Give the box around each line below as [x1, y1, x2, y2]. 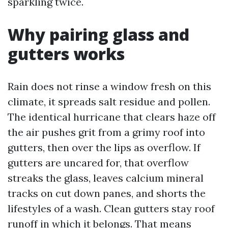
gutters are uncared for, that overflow [8, 156, 189, 169]
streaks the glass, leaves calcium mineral [8, 172, 204, 184]
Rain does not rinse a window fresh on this [8, 80, 211, 93]
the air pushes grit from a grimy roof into [8, 126, 205, 138]
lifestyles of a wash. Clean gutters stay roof [8, 202, 215, 215]
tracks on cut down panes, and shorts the [8, 187, 206, 199]
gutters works [8, 43, 125, 65]
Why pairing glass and [8, 23, 189, 45]
